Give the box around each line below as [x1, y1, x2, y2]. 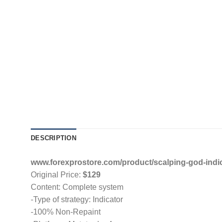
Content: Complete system [31, 182, 123, 191]
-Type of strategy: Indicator [31, 195, 123, 204]
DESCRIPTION [31, 134, 76, 142]
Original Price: [31, 170, 83, 179]
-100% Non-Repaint [31, 207, 101, 216]
